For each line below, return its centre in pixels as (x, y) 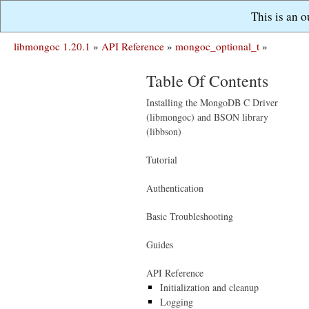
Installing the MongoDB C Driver (212, 102)
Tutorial (162, 160)
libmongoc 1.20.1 (52, 46)
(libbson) (164, 131)
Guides (160, 245)
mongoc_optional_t (217, 46)
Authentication (175, 188)
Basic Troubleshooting (190, 216)
